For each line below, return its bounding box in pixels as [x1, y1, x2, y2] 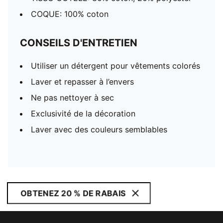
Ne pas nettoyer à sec [31, 93, 114, 103]
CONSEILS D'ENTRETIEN [20, 37, 137, 49]
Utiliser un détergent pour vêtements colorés [31, 61, 200, 71]
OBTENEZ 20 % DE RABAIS [20, 188, 125, 198]
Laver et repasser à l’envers [31, 77, 134, 87]
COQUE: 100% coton [31, 9, 109, 19]
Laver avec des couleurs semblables [31, 124, 167, 134]
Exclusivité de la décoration [31, 109, 135, 118]
